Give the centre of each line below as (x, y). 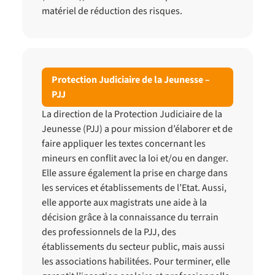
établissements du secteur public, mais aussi (133, 247)
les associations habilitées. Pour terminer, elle (136, 261)
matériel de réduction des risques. (112, 11)
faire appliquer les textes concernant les (124, 144)
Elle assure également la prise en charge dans (135, 173)
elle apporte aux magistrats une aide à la (124, 203)
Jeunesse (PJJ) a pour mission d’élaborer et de (137, 129)
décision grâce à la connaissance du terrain (130, 217)
